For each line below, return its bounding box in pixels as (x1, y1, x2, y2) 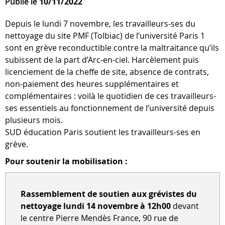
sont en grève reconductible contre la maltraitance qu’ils (5, 42, 219, 53)
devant (173, 200, 199, 211)
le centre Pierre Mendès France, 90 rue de (21, 212, 178, 223)
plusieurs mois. (5, 115, 63, 126)
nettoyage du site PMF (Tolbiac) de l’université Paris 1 (5, 30, 205, 41)
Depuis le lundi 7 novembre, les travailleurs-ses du (5, 18, 195, 29)
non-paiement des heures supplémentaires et (5, 78, 179, 89)
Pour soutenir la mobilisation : (5, 156, 128, 167)
